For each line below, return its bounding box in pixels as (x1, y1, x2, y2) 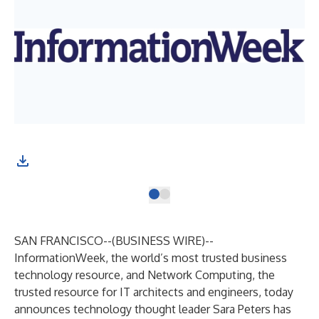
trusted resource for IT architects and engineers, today (14, 285, 293, 299)
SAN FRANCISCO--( (14, 234, 115, 248)
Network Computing (147, 268, 252, 282)
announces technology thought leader (14, 302, 213, 316)
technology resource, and (14, 268, 147, 282)
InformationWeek (14, 251, 105, 265)
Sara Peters (213, 302, 271, 316)
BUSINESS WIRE (115, 234, 202, 248)
